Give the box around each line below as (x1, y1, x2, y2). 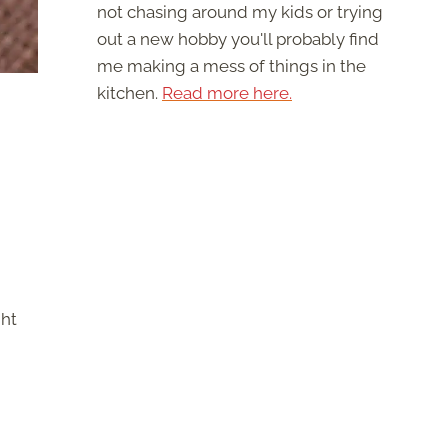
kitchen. (97, 83, 162, 104)
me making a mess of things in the (97, 56, 366, 77)
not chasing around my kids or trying (97, 2, 383, 23)
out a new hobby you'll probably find (97, 29, 379, 50)
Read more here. (162, 83, 292, 104)
